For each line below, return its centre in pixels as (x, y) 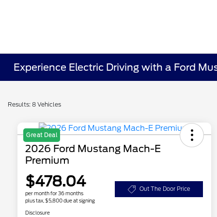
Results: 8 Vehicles (34, 104)
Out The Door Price (165, 189)
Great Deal (42, 135)
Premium (47, 161)
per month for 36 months (54, 194)
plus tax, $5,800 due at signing (60, 201)
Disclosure (38, 213)
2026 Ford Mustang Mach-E (93, 149)
